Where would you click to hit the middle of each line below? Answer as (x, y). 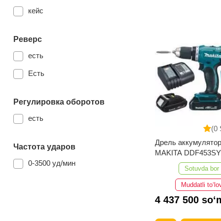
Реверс (28, 39)
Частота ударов (44, 147)
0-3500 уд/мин (52, 163)
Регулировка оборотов (59, 102)
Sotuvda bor (202, 168)
